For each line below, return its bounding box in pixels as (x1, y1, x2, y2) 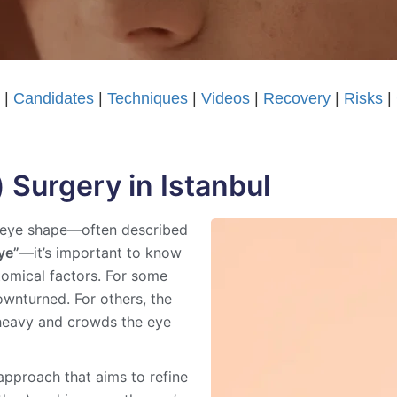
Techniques (107, 89, 189, 107)
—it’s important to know (19, 243, 183, 261)
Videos (201, 89, 251, 107)
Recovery (263, 89, 331, 107)
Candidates (13, 89, 95, 107)
